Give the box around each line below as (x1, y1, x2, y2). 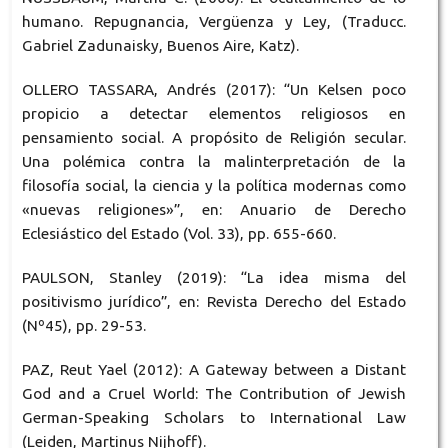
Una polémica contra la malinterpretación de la (21, 152, 407, 170)
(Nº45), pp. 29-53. (21, 316, 146, 334)
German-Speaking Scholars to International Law (21, 408, 407, 426)
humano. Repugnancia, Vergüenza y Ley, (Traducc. (21, 12, 407, 30)
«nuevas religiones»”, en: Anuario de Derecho (21, 200, 407, 218)
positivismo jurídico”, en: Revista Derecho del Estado (21, 292, 407, 310)
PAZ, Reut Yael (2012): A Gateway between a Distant (21, 360, 407, 378)
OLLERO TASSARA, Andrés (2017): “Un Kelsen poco (21, 80, 407, 98)
